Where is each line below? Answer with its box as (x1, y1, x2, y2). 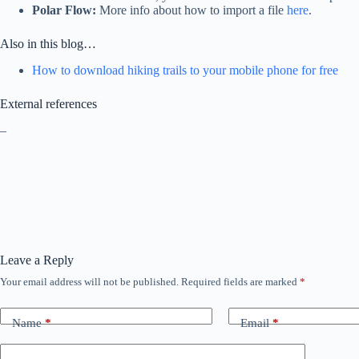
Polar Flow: (32, 3, 96, 18)
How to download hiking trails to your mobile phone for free (32, 63, 338, 77)
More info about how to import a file (96, 3, 287, 18)
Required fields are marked (181, 275, 300, 288)
